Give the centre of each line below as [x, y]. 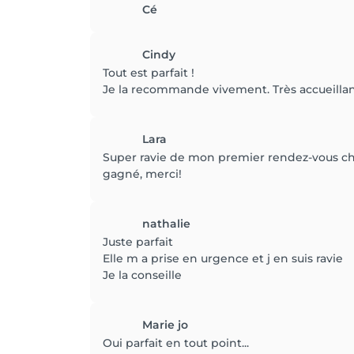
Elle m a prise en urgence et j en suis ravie [223, 258]
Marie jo [165, 325]
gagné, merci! [142, 174]
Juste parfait [138, 242]
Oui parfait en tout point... [176, 343]
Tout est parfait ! [149, 73]
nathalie [166, 224]
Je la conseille [142, 275]
